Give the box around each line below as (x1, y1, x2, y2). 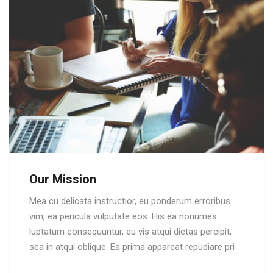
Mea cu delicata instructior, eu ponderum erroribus (29, 196, 230, 207)
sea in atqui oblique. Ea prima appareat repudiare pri (29, 241, 235, 253)
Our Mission (29, 172, 96, 187)
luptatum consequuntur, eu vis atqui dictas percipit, (29, 226, 232, 238)
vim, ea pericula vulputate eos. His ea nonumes (29, 211, 217, 222)
